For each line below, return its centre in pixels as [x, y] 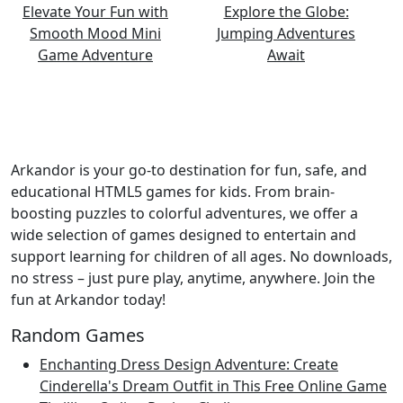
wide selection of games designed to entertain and [184, 234]
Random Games [78, 335]
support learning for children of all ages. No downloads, [201, 256]
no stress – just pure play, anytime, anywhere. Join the [193, 278]
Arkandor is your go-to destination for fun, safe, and [189, 170]
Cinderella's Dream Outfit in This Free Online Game [213, 385]
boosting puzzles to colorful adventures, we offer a [184, 213]
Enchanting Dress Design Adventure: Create [189, 364]
